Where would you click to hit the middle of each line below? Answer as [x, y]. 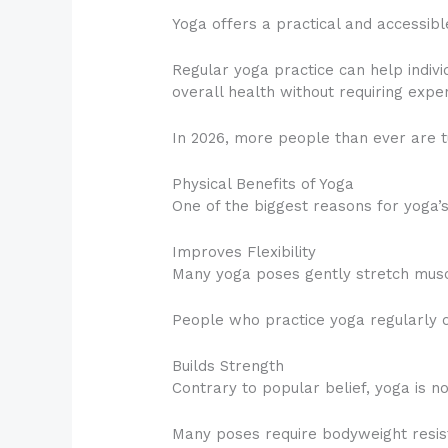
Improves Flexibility [244, 251]
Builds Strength [228, 365]
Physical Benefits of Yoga [263, 183]
